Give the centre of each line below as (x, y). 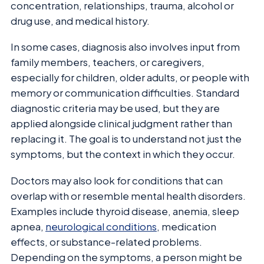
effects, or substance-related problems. (106, 242)
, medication (187, 226)
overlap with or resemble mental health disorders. (128, 196)
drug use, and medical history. (80, 21)
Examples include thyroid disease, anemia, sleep (125, 211)
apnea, (28, 226)
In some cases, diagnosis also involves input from (125, 47)
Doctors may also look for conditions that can (117, 180)
